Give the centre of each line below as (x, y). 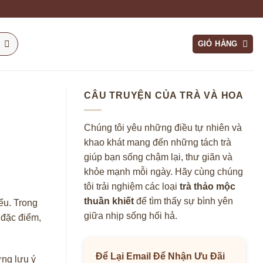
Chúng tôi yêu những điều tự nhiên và (163, 127)
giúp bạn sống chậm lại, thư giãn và (158, 157)
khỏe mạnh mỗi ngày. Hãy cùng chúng (163, 171)
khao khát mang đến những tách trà (158, 142)
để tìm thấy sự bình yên (183, 201)
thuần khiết (109, 201)
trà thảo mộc (208, 186)
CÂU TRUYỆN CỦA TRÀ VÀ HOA (164, 95)
